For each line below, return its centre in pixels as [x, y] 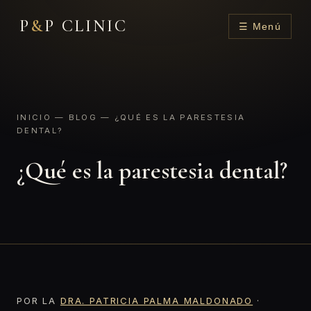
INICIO [34, 117]
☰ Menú [260, 27]
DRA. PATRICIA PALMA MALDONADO [157, 301]
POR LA [39, 301]
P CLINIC [86, 26]
